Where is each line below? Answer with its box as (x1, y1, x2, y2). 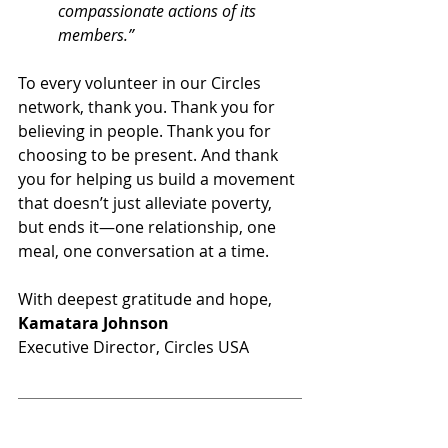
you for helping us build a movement (18, 167, 299, 190)
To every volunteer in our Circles (18, 71, 265, 94)
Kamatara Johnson (18, 311, 169, 334)
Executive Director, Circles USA (18, 335, 249, 358)
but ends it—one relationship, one (18, 215, 280, 238)
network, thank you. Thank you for (18, 95, 279, 118)
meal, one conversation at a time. (18, 239, 269, 262)
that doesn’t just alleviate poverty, (18, 191, 276, 214)
